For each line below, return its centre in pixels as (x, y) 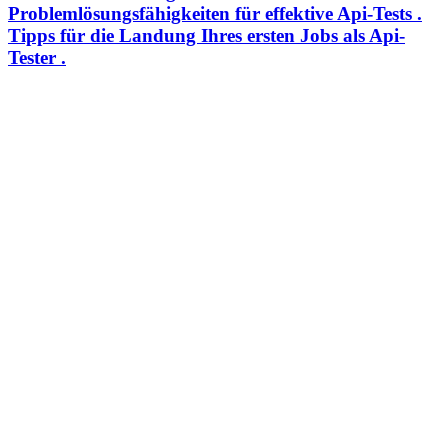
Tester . (37, 57)
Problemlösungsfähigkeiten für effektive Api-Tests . (215, 13)
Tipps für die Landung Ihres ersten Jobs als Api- (206, 35)
